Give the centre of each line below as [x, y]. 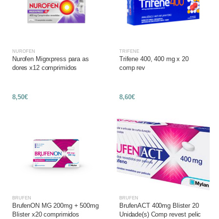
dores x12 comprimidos [45, 68]
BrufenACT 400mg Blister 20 [159, 206]
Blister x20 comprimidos [46, 214]
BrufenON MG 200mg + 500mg [55, 206]
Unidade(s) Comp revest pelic [160, 214]
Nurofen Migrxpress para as [51, 59]
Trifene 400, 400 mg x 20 [154, 59]
